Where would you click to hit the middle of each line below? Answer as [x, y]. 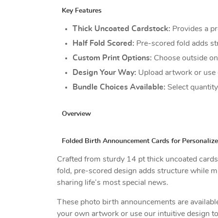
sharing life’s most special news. [113, 182]
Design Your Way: [104, 72]
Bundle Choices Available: [119, 87]
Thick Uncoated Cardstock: [121, 28]
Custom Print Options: [112, 58]
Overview [76, 114]
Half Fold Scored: [103, 43]
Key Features [82, 10]
